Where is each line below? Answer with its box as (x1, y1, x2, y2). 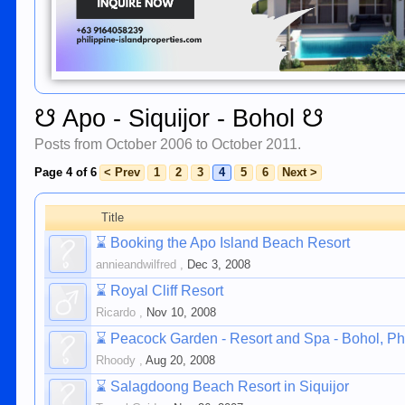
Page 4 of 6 (34, 165, 98, 179)
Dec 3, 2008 (187, 258, 251, 271)
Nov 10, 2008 (146, 306, 217, 319)
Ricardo (96, 306, 137, 319)
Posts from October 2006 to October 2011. (34, 137, 302, 152)
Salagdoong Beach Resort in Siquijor (110, 379, 350, 394)
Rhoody (96, 353, 137, 367)
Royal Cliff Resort (110, 283, 224, 298)
